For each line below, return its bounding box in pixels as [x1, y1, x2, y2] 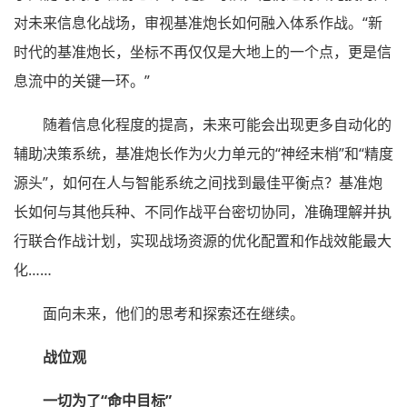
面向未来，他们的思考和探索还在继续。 [43, 303, 304, 324]
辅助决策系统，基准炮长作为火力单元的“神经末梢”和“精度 [14, 144, 393, 164]
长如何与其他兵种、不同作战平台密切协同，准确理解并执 [14, 202, 392, 223]
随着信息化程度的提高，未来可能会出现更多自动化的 [43, 114, 392, 135]
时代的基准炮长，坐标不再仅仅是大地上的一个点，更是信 [14, 42, 392, 63]
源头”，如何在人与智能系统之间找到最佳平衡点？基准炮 [14, 173, 382, 194]
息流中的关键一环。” [14, 71, 150, 92]
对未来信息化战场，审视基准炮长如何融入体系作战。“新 [14, 13, 382, 34]
